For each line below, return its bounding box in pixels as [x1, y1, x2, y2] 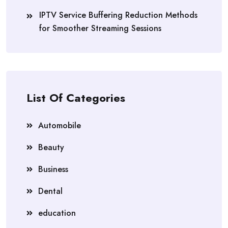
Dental [38, 185, 63, 197]
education [38, 207, 76, 219]
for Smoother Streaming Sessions [39, 22, 161, 34]
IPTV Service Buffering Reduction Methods [39, 9, 197, 21]
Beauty [38, 141, 64, 153]
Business [38, 163, 68, 175]
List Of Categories [26, 89, 125, 106]
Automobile [38, 119, 81, 131]
